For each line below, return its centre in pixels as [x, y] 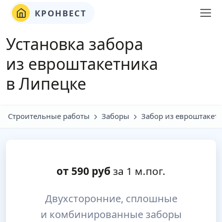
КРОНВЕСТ [59, 13]
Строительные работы [49, 116]
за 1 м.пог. [138, 171]
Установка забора [75, 44]
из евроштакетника [82, 64]
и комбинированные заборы [111, 214]
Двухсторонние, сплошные [111, 198]
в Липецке [46, 83]
